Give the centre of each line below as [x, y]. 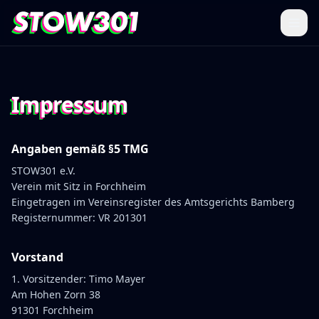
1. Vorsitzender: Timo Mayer [78, 279]
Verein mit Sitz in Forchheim [79, 186]
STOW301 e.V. [43, 171]
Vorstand [37, 257]
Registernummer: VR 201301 [79, 218]
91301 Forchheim [52, 310]
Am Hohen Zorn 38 [56, 294]
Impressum [70, 104]
